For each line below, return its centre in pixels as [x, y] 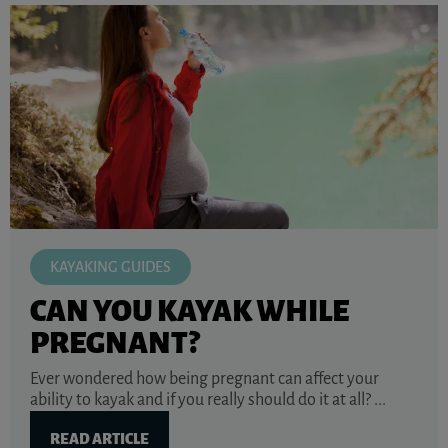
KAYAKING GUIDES [110, 267]
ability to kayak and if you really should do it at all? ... [208, 400]
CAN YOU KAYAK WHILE [189, 311]
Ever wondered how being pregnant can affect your [204, 379]
